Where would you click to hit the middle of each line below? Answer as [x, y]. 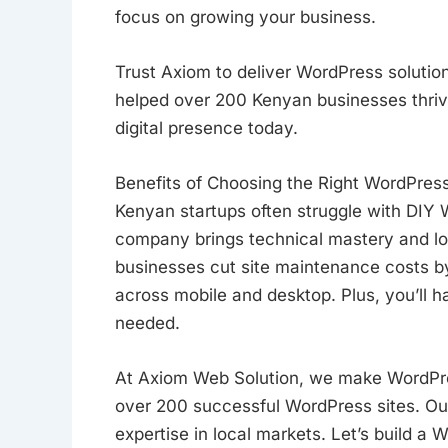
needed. [147, 323]
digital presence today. [206, 128]
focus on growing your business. [245, 16]
